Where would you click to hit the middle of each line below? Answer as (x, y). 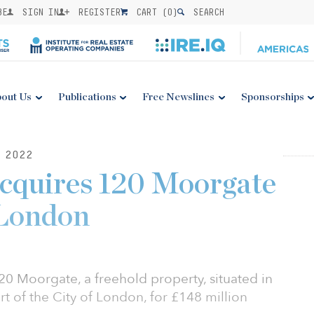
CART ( (149, 12)
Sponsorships (272, 97)
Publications (87, 97)
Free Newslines (179, 97)
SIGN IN (38, 12)
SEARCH (206, 12)
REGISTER (97, 12)
